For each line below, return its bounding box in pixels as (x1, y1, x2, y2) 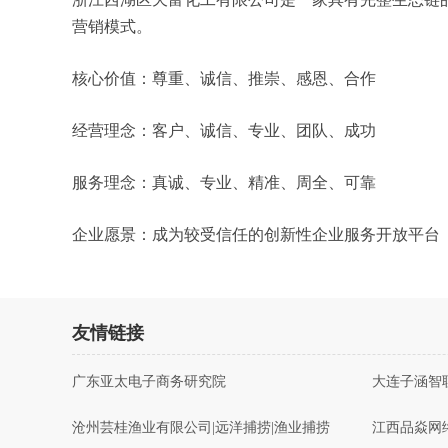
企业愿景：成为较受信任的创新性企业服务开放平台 (72, 226, 440, 243)
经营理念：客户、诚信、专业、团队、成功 (72, 122, 376, 139)
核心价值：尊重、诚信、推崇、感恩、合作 (72, 70, 376, 87)
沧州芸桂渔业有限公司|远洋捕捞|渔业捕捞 (72, 420, 330, 435)
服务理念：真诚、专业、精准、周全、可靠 (72, 174, 376, 191)
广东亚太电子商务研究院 (72, 374, 226, 389)
